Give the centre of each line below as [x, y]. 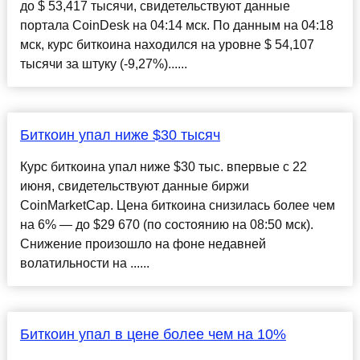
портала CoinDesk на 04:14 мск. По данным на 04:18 [176, 26]
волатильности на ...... [84, 264]
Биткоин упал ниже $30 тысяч [120, 135]
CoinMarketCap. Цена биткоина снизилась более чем [177, 206]
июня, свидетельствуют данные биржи [134, 186]
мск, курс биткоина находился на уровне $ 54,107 [167, 45]
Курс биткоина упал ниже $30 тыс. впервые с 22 [163, 167]
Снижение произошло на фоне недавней [143, 244]
